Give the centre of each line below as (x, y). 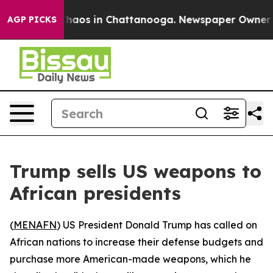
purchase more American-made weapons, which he (130, 259)
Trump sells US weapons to (136, 171)
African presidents (95, 193)
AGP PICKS (32, 19)
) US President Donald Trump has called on (157, 225)
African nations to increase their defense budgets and (136, 242)
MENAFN (35, 225)
